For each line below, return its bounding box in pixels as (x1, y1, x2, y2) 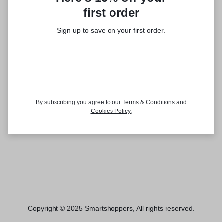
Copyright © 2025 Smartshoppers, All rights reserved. (27, 204, 195, 212)
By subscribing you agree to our (35, 99, 122, 106)
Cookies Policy (90, 108, 130, 114)
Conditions (145, 99, 175, 106)
